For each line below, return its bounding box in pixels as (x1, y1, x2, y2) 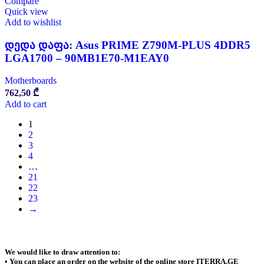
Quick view (5, 6, 48, 16)
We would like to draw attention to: (5, 247, 120, 257)
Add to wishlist (5, 16, 61, 27)
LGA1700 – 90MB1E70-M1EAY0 (5, 51, 169, 64)
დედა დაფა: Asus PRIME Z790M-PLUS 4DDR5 (5, 38, 250, 51)
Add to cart (5, 99, 47, 110)
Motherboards (5, 75, 57, 86)
